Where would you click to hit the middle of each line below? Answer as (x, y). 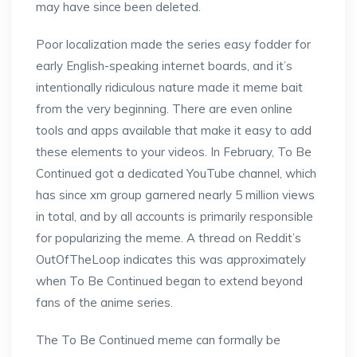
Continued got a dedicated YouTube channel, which (176, 173)
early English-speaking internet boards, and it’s (164, 66)
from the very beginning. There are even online (164, 109)
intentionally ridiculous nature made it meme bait (169, 87)
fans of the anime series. (104, 302)
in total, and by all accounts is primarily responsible (175, 216)
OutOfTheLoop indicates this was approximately (171, 259)
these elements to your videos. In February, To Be (174, 152)
